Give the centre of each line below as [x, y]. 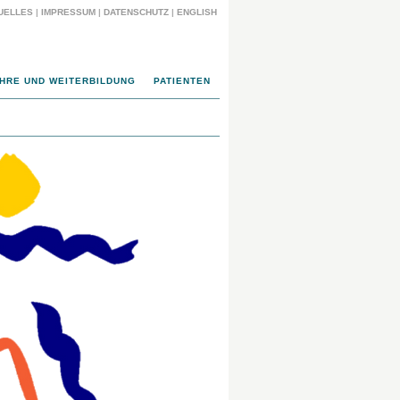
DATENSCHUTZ [136, 12]
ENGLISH [198, 12]
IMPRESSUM [68, 12]
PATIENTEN [182, 81]
